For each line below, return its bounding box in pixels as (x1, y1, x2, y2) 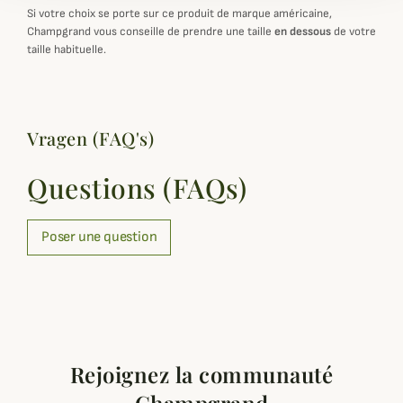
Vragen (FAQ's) (27, 126, 154, 150)
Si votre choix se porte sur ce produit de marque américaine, (27, 6, 332, 21)
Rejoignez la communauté (69, 360, 334, 389)
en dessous (274, 24, 331, 39)
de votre (331, 24, 376, 39)
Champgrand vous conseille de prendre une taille (27, 24, 274, 39)
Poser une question (41, 228, 157, 246)
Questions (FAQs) (27, 170, 246, 206)
